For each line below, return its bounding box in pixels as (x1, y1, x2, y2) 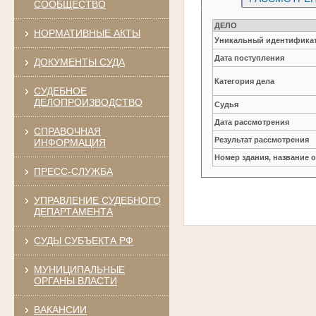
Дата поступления (214, 53, 285, 62)
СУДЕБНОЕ (33, 85, 87, 97)
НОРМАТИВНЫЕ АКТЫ (33, 27, 140, 39)
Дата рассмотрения (214, 117, 290, 126)
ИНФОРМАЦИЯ (33, 136, 106, 148)
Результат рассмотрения (214, 135, 310, 144)
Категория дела (214, 76, 275, 85)
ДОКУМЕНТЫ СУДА (33, 56, 125, 68)
